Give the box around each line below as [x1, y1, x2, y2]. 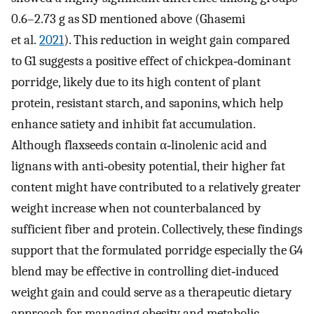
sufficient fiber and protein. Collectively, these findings [11, 221, 302, 237]
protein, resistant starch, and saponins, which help [11, 95, 283, 111]
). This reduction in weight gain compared [64, 32, 290, 48]
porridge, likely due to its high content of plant [11, 74, 261, 90]
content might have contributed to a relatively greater [11, 179, 301, 195]
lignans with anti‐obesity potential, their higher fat [11, 158, 285, 174]
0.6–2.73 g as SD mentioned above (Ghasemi [11, 11, 245, 27]
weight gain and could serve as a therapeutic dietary [11, 285, 292, 300]
